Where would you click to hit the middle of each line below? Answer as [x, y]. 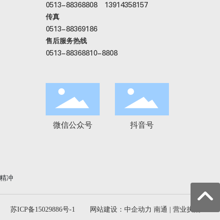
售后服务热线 [66, 41]
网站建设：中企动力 [121, 210]
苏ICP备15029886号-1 [42, 210]
